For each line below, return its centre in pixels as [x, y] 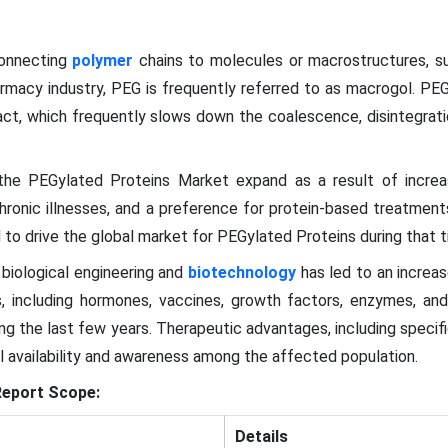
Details [261, 436]
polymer [103, 60]
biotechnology [242, 272]
